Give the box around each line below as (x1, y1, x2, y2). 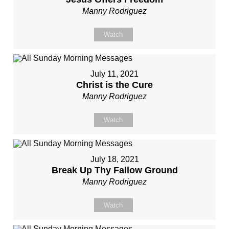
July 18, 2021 (90, 155, 139, 164)
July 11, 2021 (90, 70, 139, 78)
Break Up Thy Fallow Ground (51, 165, 178, 175)
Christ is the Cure (76, 80, 153, 90)
